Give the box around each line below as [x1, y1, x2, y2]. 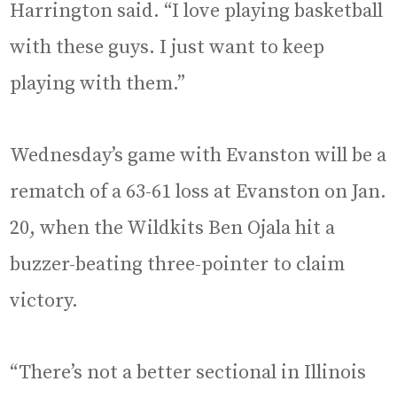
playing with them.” [10, 72, 186, 97]
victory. [10, 289, 79, 314]
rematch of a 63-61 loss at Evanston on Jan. [10, 180, 387, 205]
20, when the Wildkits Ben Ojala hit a [10, 216, 336, 241]
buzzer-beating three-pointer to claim [10, 253, 346, 277]
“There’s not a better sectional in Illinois [10, 361, 367, 385]
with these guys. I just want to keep [10, 35, 325, 60]
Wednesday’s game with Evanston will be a [10, 144, 387, 168]
